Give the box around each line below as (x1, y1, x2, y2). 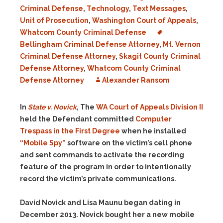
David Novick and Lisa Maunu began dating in (20, 199, 181, 207)
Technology (87, 4, 129, 12)
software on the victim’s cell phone (66, 139, 192, 147)
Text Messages (132, 4, 186, 12)
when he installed (120, 127, 186, 135)
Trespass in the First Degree (20, 127, 120, 135)
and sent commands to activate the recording (20, 151, 184, 159)
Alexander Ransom (102, 76, 170, 84)
